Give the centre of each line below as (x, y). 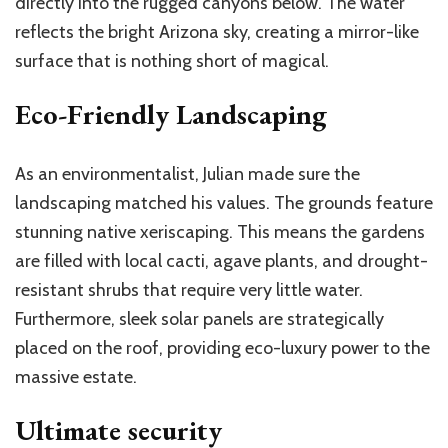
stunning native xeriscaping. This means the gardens (220, 232)
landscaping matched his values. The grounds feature (224, 203)
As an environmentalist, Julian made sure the (187, 174)
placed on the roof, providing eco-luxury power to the (222, 348)
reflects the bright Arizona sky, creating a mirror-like (217, 32)
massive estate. (76, 377)
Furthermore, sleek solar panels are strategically (199, 319)
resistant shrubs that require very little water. (189, 290)
